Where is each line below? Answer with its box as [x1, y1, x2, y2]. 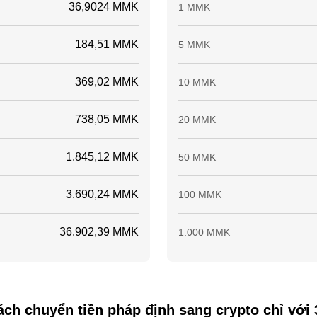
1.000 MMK [178, 226, 230, 238]
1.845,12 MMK [66, 151, 139, 163]
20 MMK [178, 114, 216, 125]
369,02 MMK [75, 76, 139, 88]
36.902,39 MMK [59, 226, 139, 238]
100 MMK [178, 189, 221, 200]
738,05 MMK [75, 113, 139, 125]
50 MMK [178, 151, 216, 163]
